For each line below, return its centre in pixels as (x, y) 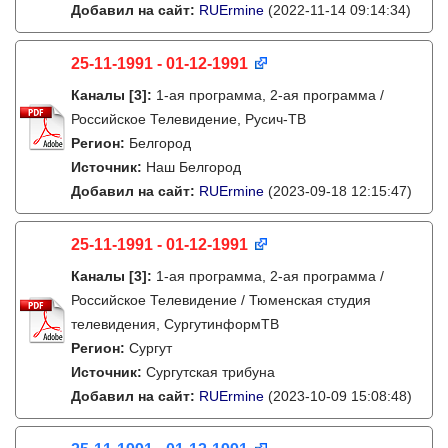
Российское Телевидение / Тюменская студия (221, 300)
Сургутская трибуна (210, 372)
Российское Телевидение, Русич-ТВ (188, 119)
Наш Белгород (193, 167)
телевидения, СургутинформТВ (175, 324)
